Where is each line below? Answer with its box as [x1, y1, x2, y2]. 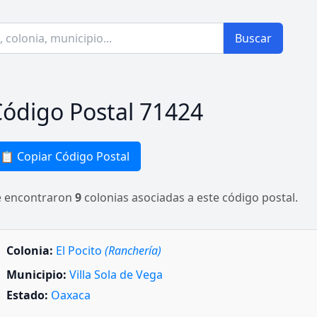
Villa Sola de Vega [69, 267, 163, 282]
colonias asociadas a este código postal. [81, 190, 298, 205]
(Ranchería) [105, 243, 161, 258]
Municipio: [6, 267, 67, 282]
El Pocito [56, 243, 105, 258]
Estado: [6, 287, 48, 304]
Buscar [235, 30, 272, 46]
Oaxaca [51, 287, 91, 304]
